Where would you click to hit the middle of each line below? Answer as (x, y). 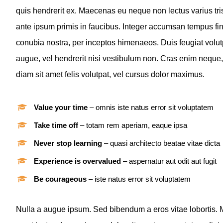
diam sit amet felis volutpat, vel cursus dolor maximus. (110, 75)
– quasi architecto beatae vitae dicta (161, 143)
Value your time (61, 108)
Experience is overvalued (77, 161)
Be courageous (60, 179)
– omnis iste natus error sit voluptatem (151, 108)
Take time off (56, 125)
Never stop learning (68, 143)
